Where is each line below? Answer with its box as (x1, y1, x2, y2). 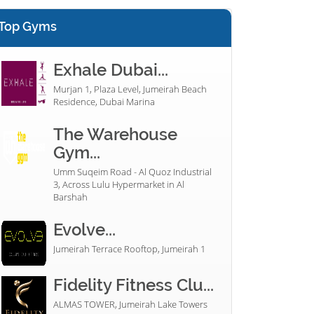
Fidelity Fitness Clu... (53, 274, 214, 295)
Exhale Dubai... (53, 59, 168, 80)
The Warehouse (53, 123, 177, 144)
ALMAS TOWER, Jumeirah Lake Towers (53, 297, 207, 310)
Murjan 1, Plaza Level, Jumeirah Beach (53, 82, 207, 95)
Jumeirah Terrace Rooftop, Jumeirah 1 (53, 242, 205, 255)
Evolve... (53, 219, 116, 240)
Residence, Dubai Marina (53, 95, 155, 108)
